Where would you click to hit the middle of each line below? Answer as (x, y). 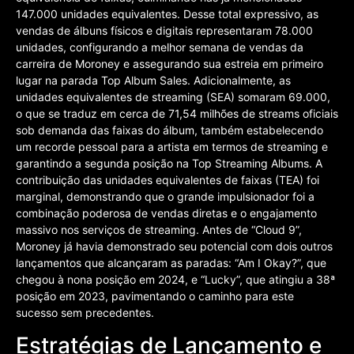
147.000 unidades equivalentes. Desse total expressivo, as (167, 14)
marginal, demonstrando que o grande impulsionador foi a (165, 197)
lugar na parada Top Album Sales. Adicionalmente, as (153, 81)
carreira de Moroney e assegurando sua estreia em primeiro (169, 64)
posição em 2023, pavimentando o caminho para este (155, 296)
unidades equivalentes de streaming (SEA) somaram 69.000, (173, 97)
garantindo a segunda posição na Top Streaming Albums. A (169, 164)
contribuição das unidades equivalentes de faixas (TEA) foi (168, 180)
